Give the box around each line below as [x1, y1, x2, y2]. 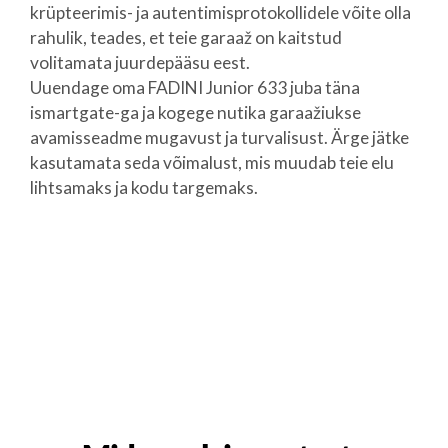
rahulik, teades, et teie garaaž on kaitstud [29, 27, 342, 48]
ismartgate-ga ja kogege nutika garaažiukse [29, 102, 361, 123]
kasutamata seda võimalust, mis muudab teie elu [29, 152, 394, 173]
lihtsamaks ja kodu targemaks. [29, 177, 258, 198]
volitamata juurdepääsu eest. [29, 52, 250, 73]
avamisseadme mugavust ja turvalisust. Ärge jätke [29, 127, 409, 148]
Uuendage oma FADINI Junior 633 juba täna [29, 77, 360, 98]
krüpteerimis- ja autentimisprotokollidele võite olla [29, 2, 411, 23]
